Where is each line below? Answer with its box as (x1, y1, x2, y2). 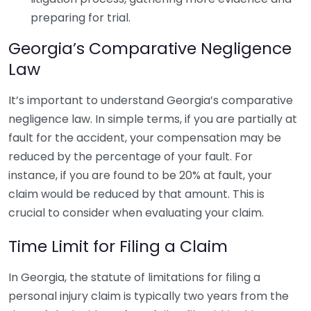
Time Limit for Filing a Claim (8, 235, 228, 258)
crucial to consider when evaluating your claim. (8, 205, 264, 221)
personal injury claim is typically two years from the (8, 288, 289, 304)
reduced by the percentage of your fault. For (8, 149, 253, 165)
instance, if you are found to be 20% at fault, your (8, 167, 272, 183)
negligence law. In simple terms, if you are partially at (8, 111, 297, 127)
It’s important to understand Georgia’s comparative (8, 92, 293, 108)
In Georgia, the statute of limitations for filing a (8, 269, 260, 285)
